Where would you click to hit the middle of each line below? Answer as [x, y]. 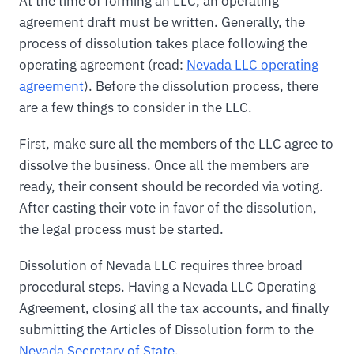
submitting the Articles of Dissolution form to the [166, 329]
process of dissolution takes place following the [163, 43]
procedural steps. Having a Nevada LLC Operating [168, 286]
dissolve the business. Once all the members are [164, 165]
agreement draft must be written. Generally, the [162, 22]
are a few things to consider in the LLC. [136, 107]
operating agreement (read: [103, 64]
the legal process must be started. [121, 229]
